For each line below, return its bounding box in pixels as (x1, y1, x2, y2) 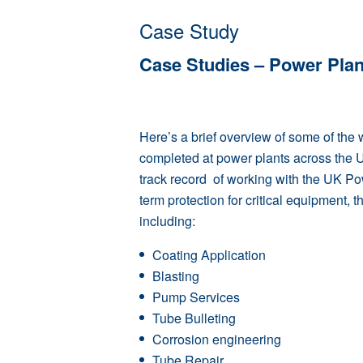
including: (139, 211, 195, 230)
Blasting (152, 267, 199, 285)
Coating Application (152, 246, 266, 264)
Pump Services (152, 288, 240, 306)
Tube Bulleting (152, 309, 236, 327)
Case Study (139, 16, 239, 45)
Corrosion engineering (152, 330, 284, 348)
